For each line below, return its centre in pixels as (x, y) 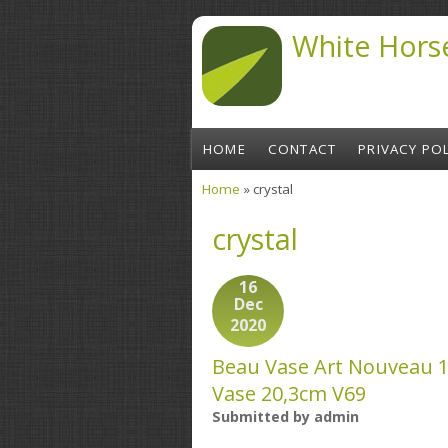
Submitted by (263, 417)
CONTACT (302, 149)
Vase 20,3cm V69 (289, 394)
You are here (259, 207)
